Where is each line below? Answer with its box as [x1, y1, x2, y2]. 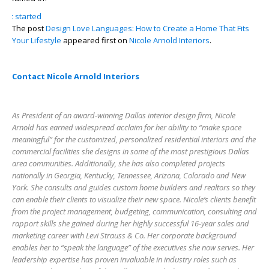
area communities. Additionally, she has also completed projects [12, 157, 225, 169]
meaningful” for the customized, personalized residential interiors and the [12, 133, 256, 145]
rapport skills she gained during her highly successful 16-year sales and [12, 217, 249, 229]
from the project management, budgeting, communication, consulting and [12, 205, 257, 217]
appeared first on [61, 34, 129, 46]
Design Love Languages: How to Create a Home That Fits [46, 22, 249, 34]
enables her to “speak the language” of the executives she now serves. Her [12, 241, 254, 253]
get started [2, 10, 42, 22]
